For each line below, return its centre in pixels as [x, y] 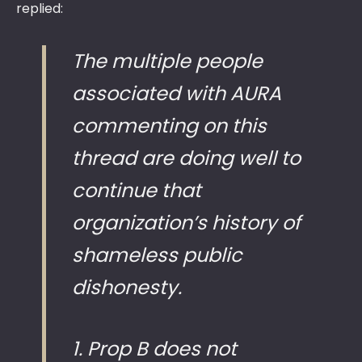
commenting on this [169, 126]
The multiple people [167, 61]
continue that [137, 191]
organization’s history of [186, 223]
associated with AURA [177, 94]
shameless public [157, 255]
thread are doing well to [186, 158]
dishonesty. [127, 288]
